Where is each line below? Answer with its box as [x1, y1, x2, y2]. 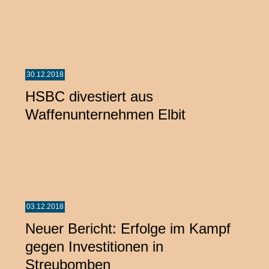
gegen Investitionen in [25, 238, 163, 255]
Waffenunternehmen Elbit [25, 106, 186, 122]
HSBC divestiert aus [25, 88, 153, 104]
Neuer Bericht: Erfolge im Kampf [25, 220, 231, 237]
